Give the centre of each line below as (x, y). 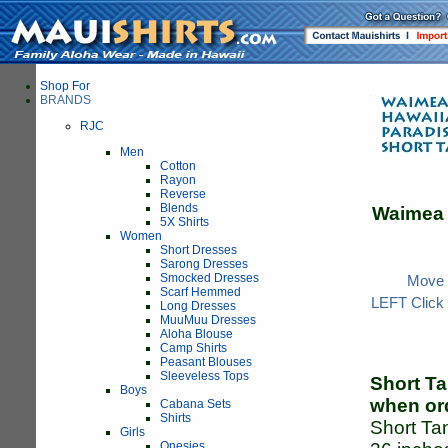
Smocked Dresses (209, 278)
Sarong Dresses (204, 264)
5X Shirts (184, 222)
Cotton (178, 166)
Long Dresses (198, 306)
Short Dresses (198, 250)
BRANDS (65, 100)
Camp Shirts (193, 348)
